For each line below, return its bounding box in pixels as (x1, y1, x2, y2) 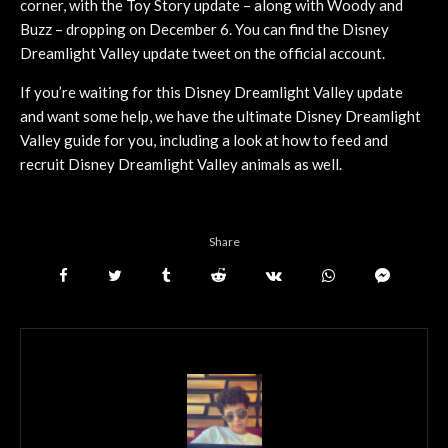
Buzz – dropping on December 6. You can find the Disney (20, 19, 389, 38)
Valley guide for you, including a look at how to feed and (20, 130, 388, 149)
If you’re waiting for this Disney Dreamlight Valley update (20, 82, 403, 101)
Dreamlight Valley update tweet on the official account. (20, 43, 385, 62)
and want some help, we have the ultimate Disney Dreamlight (20, 106, 421, 125)
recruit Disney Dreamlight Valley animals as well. (20, 154, 342, 173)
